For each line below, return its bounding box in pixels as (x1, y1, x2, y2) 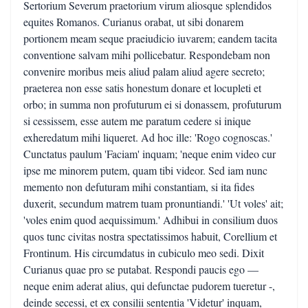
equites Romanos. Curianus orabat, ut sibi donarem (23, 14, 243, 29)
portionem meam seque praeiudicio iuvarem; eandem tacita (23, 31, 277, 45)
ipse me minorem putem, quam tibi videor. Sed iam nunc (23, 163, 267, 177)
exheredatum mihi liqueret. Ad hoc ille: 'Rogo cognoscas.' (23, 130, 272, 144)
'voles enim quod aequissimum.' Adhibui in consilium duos (23, 212, 278, 227)
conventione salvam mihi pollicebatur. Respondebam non (23, 47, 270, 62)
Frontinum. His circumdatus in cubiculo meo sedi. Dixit (23, 245, 264, 260)
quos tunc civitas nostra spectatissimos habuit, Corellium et (23, 229, 277, 243)
